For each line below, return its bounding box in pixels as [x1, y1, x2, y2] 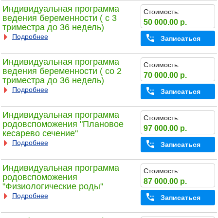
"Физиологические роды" [2, 182, 103, 192]
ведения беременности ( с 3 [2, 13, 117, 23]
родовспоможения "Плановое [2, 119, 124, 129]
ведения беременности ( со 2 [2, 66, 122, 76]
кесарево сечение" [2, 128, 78, 139]
